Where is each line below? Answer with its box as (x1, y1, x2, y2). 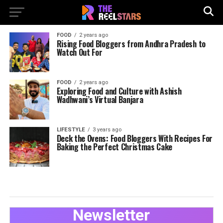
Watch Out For (56, 46, 103, 58)
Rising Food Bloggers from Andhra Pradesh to (56, 38, 206, 50)
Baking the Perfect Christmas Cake (56, 141, 173, 153)
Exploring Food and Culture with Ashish (56, 85, 182, 97)
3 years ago (92, 126, 121, 133)
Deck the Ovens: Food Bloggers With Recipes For (56, 132, 213, 144)
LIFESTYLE (56, 126, 85, 133)
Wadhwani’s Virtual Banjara (56, 94, 143, 106)
